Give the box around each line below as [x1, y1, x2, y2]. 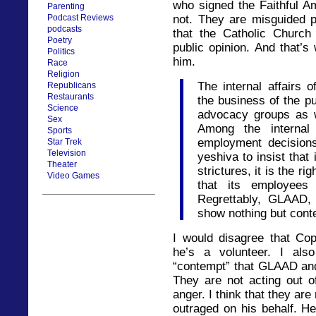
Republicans [47, 80, 96, 90]
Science [47, 103, 78, 113]
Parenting [47, 1, 85, 11]
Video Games [47, 171, 99, 181]
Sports [47, 126, 72, 135]
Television [47, 148, 86, 158]
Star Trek [47, 137, 82, 147]
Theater [47, 159, 77, 169]
